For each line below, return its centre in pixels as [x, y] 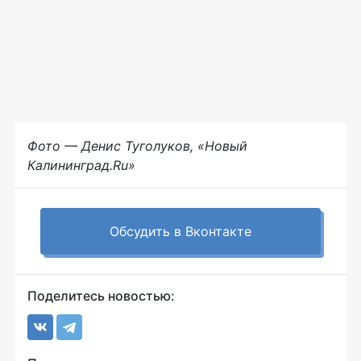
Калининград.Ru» [81, 165]
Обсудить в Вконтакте [180, 231]
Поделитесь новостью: [101, 295]
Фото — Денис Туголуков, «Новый [137, 145]
